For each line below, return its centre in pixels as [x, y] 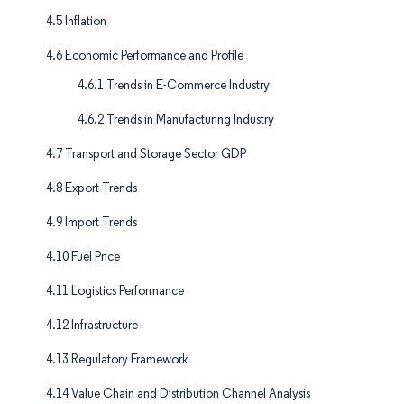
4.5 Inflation [76, 22]
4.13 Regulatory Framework [117, 360]
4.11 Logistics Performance [115, 291]
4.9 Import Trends [92, 223]
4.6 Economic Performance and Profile [145, 56]
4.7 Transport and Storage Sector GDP [146, 154]
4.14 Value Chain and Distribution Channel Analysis [178, 394]
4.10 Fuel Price [83, 257]
